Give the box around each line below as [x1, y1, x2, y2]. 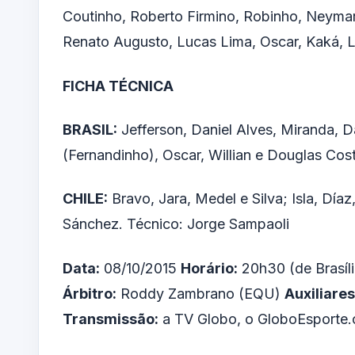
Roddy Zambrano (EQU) [116, 284, 284, 302]
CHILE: [63, 190, 108, 208]
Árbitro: [63, 284, 116, 302]
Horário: [181, 259, 238, 277]
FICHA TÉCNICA [63, 77, 174, 94]
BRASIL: [63, 120, 117, 138]
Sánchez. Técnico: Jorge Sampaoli [63, 216, 289, 233]
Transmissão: [63, 310, 158, 327]
